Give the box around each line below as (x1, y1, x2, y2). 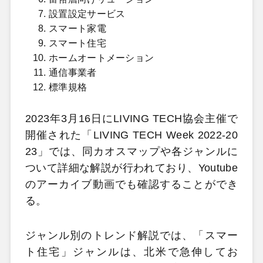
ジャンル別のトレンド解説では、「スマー (25, 230, 238, 242)
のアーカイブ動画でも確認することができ (25, 178, 238, 190)
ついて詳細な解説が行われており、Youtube (25, 161, 238, 174)
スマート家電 (48, 23, 106, 33)
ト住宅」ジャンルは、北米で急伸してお (25, 246, 238, 258)
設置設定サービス (48, 8, 126, 19)
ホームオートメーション (48, 52, 154, 63)
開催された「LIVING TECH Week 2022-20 (25, 129, 238, 141)
